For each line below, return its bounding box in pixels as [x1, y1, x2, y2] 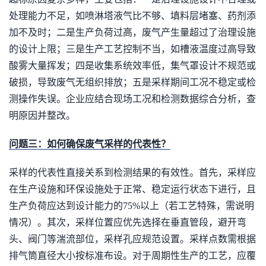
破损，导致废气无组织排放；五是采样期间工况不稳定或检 [9, 77, 256, 87]
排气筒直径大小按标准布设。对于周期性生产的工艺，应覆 [9, 251, 256, 261]
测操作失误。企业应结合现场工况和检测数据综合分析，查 [9, 94, 256, 104]
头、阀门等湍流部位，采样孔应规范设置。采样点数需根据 [9, 234, 256, 244]
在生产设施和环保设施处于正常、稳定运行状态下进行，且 [9, 184, 256, 194]
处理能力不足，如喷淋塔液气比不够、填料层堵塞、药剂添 [9, 11, 256, 21]
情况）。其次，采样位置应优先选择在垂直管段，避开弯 [9, 217, 246, 227]
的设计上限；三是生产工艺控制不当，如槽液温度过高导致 [9, 44, 256, 54]
